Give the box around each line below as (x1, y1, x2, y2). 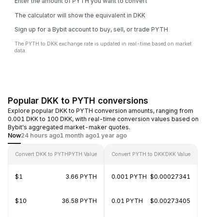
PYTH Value (68, 151, 97, 157)
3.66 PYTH (65, 173, 97, 180)
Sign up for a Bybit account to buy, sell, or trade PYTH (15, 26, 168, 33)
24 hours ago (21, 132, 60, 139)
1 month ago (60, 132, 96, 139)
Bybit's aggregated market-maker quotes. (8, 124, 130, 131)
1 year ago (96, 132, 127, 139)
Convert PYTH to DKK (111, 151, 165, 157)
